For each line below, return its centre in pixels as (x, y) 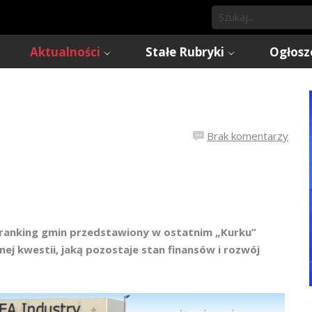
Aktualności (65, 52)
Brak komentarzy (248, 136)
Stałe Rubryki (185, 52)
